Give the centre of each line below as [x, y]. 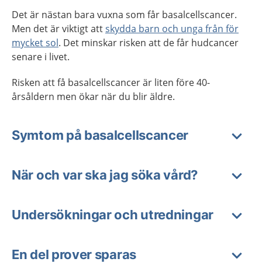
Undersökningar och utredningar [113, 215]
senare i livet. [41, 57]
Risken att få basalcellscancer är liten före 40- [111, 82]
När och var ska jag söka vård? [105, 175]
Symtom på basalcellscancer [100, 135]
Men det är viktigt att [58, 29]
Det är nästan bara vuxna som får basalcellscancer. [124, 15]
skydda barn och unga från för [172, 29]
